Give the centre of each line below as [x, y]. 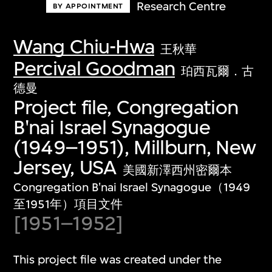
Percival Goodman [94, 69]
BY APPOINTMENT [88, 6]
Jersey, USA [65, 168]
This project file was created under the [118, 259]
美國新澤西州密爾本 [177, 171]
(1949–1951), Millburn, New [135, 148]
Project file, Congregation [126, 107]
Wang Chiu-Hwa [84, 47]
